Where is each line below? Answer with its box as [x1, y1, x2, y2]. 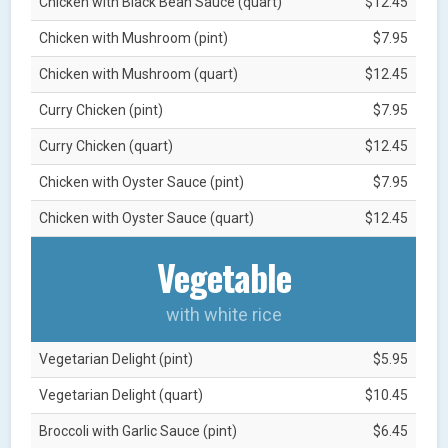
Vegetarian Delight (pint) [39, 350, 194, 367]
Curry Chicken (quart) [39, 137, 174, 154]
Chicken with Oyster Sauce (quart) [39, 209, 255, 226]
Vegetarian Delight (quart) [39, 386, 204, 403]
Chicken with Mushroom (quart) [39, 65, 239, 82]
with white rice [165, 303, 282, 325]
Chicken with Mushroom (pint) [39, 29, 229, 46]
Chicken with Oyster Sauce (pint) [39, 173, 245, 190]
